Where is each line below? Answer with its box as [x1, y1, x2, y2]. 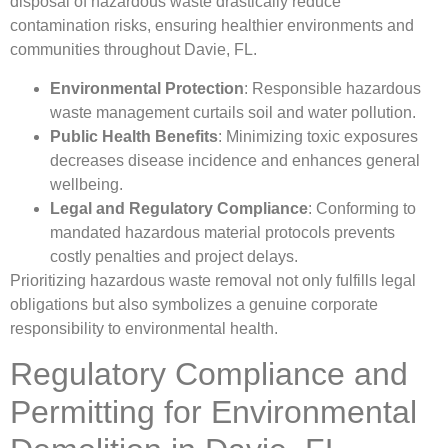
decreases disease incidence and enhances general [50, 151, 420, 169]
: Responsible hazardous [244, 79, 421, 97]
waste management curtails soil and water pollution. [50, 103, 416, 121]
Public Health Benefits [50, 127, 218, 145]
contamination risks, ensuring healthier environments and [10, 17, 414, 35]
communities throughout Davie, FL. [10, 41, 257, 59]
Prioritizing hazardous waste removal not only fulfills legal [10, 271, 416, 289]
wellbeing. [50, 175, 123, 193]
